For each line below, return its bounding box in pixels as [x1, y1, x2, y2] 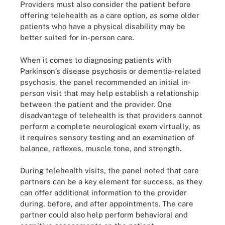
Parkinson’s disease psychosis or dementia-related [20, 66, 201, 75]
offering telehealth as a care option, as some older [20, 11, 199, 20]
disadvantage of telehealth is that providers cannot [20, 110, 202, 120]
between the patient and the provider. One [20, 99, 172, 108]
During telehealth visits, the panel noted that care [20, 166, 199, 175]
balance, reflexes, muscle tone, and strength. [20, 144, 181, 153]
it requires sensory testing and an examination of [20, 133, 194, 142]
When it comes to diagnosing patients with [20, 55, 172, 64]
